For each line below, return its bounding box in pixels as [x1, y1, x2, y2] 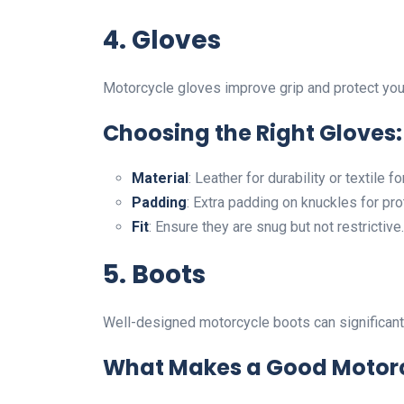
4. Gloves [103, 22, 221, 58]
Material [132, 169, 188, 187]
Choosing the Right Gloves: [103, 117, 402, 148]
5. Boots [103, 256, 206, 292]
